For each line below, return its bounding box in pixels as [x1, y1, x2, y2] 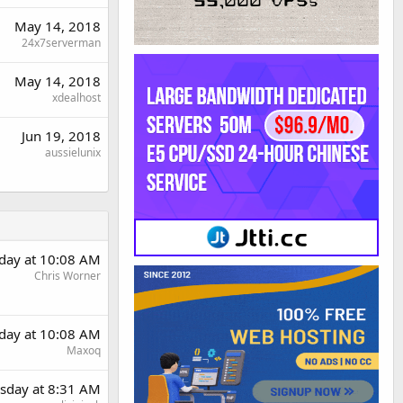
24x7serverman [22, 35, 101, 50]
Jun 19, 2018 [22, 127, 101, 145]
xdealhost [52, 90, 101, 105]
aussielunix [45, 145, 101, 160]
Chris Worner [34, 268, 101, 283]
